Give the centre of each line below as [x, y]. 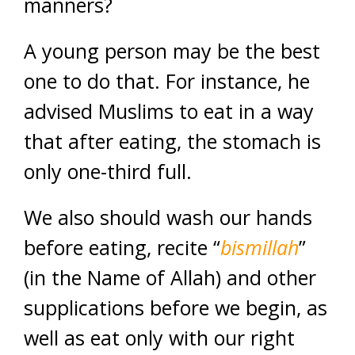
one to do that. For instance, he [167, 81]
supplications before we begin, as [176, 307]
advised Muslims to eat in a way [169, 111]
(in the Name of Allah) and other [170, 277]
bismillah [260, 247]
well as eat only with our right [159, 338]
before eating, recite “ [122, 247]
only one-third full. [108, 171]
